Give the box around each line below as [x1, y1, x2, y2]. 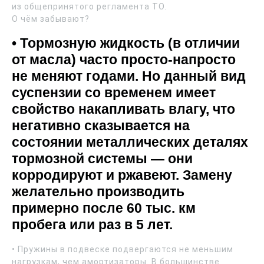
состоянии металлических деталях [12, 134, 248, 150]
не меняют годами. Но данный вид [12, 68, 246, 84]
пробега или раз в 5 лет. [12, 217, 173, 233]
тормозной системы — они [12, 151, 193, 167]
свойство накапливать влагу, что [12, 101, 235, 117]
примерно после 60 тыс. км [12, 200, 196, 216]
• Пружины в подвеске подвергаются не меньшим [12, 245, 233, 255]
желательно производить [12, 184, 184, 200]
